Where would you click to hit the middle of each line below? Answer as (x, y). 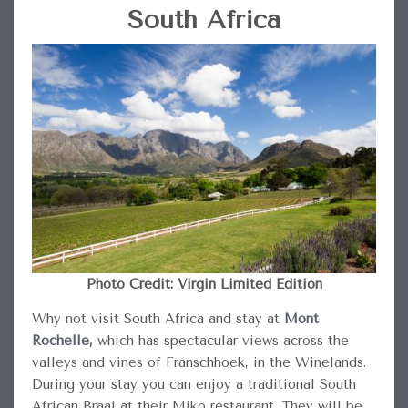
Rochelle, (62, 340)
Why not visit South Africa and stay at (158, 318)
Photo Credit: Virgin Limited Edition (204, 284)
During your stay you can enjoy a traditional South (194, 384)
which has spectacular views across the (220, 340)
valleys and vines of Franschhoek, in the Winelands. (199, 362)
